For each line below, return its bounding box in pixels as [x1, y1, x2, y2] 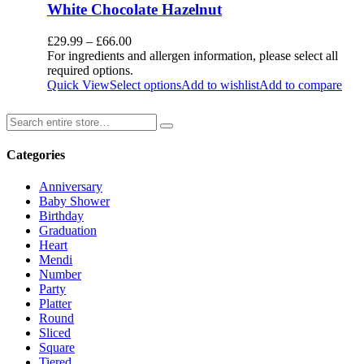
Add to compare [259, 77, 342, 92]
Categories [6, 148, 65, 162]
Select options [110, 77, 181, 92]
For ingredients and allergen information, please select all [47, 48, 338, 63]
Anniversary [39, 180, 102, 194]
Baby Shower [39, 194, 110, 209]
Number [39, 267, 81, 282]
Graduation [39, 223, 97, 238]
